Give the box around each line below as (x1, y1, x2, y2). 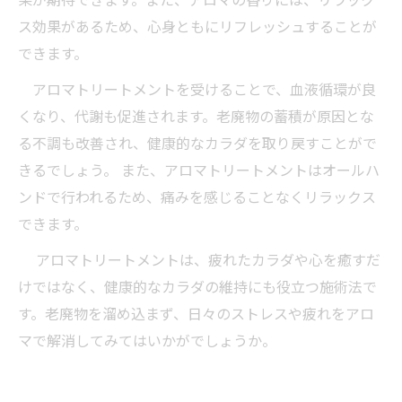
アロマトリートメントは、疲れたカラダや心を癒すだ (18, 249, 380, 270)
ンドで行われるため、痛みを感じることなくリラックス (18, 186, 376, 207)
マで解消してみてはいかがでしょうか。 (18, 329, 276, 351)
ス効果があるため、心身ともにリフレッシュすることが (18, 15, 377, 37)
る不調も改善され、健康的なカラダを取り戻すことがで (18, 132, 377, 153)
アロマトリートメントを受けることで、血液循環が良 (18, 78, 376, 100)
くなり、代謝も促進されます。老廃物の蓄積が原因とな (18, 105, 374, 127)
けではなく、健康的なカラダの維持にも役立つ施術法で (18, 275, 377, 297)
